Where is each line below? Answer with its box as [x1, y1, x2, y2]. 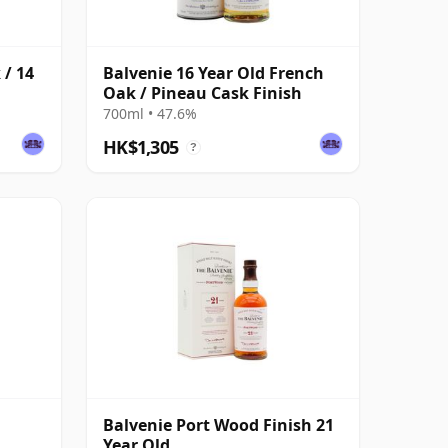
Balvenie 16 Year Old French [103, 61, 324, 84]
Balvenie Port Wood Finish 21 [103, 413, 334, 436]
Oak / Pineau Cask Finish [103, 81, 302, 104]
